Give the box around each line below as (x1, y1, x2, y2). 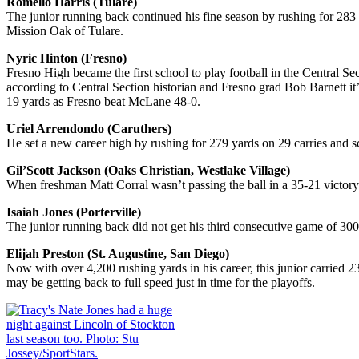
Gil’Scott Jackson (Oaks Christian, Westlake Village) (6, 163, 290, 177)
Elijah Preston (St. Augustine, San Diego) (6, 246, 229, 260)
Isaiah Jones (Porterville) (6, 204, 141, 219)
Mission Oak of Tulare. (6, 23, 123, 38)
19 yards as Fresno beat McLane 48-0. (6, 94, 200, 108)
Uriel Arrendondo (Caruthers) (6, 121, 171, 135)
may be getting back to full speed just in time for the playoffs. (6, 275, 315, 289)
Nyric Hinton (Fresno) (6, 50, 127, 65)
